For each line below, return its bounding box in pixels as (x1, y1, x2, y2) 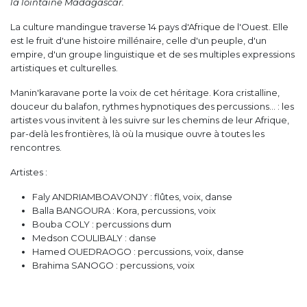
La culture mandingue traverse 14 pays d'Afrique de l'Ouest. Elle (10, 21, 288, 32)
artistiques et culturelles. (10, 62, 118, 73)
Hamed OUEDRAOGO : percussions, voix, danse (32, 245, 244, 257)
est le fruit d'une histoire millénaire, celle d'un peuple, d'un (10, 34, 267, 46)
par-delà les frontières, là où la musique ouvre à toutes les (10, 127, 265, 139)
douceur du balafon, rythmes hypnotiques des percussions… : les (10, 100, 294, 112)
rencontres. (10, 141, 62, 153)
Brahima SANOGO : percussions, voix (32, 259, 195, 271)
